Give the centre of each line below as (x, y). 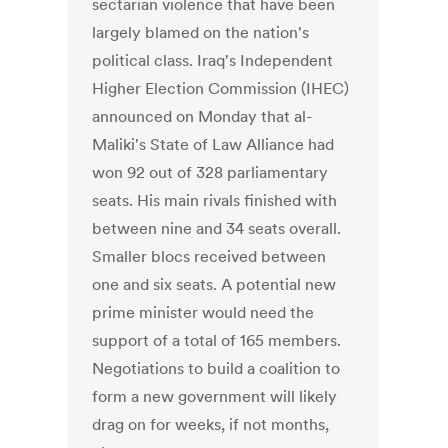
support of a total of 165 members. (217, 340)
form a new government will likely (215, 396)
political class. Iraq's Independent (213, 60)
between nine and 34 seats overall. (217, 228)
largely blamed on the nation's (201, 32)
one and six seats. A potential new (214, 284)
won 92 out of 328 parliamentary (210, 172)
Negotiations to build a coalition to (216, 368)
